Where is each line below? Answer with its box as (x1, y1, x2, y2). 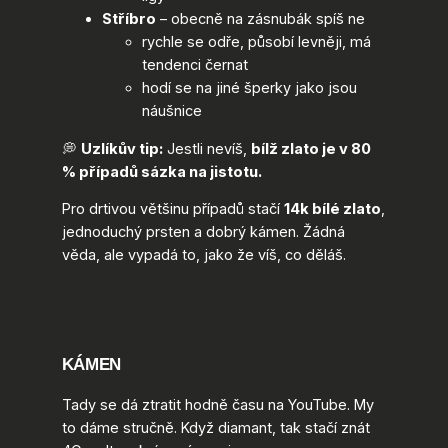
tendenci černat (141, 56, 248, 75)
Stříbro (101, 10, 156, 29)
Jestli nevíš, (162, 139, 251, 158)
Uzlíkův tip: (80, 139, 163, 158)
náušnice (141, 102, 202, 121)
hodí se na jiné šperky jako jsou (141, 79, 357, 98)
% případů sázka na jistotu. (61, 162, 262, 181)
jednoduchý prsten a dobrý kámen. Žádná (61, 223, 345, 242)
